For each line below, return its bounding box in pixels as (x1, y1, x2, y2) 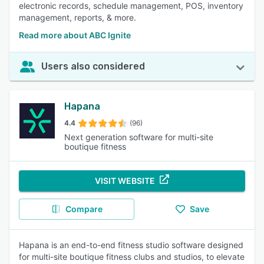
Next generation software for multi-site (64, 132, 214, 142)
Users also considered (41, 61, 145, 72)
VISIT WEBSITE (95, 176, 155, 186)
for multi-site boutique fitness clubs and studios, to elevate (19, 252, 245, 262)
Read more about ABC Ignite (19, 30, 131, 40)
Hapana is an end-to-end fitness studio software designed (19, 240, 243, 250)
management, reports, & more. (19, 12, 136, 22)
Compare (65, 204, 103, 214)
